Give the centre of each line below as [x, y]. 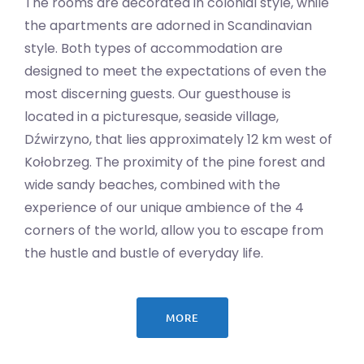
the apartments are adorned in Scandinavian [168, 25]
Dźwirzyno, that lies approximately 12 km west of [178, 139]
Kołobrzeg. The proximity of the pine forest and [175, 162]
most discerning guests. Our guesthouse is [158, 93]
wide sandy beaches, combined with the [152, 184]
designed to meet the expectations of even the [175, 71]
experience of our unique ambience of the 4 [164, 207]
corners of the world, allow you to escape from [174, 230]
